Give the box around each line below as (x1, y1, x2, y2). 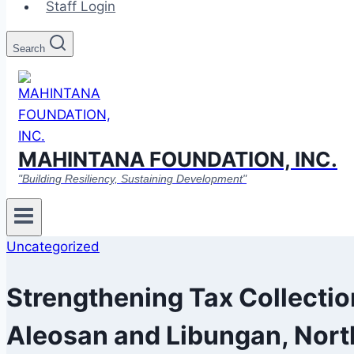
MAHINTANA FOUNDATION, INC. (18, 147, 337, 171)
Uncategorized (6, 239, 100, 255)
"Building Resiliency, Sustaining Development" (18, 172, 247, 185)
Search (13, 43, 45, 55)
